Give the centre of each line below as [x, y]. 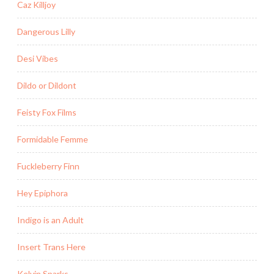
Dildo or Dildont [47, 85]
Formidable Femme [53, 139]
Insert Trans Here [51, 246]
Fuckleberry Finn [48, 166]
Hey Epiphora [43, 193]
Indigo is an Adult [50, 220]
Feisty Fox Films [47, 112]
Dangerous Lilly [46, 31]
